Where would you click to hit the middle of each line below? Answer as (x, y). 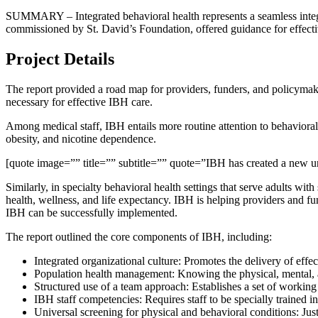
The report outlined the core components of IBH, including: (139, 236)
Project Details (60, 59)
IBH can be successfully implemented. (92, 212)
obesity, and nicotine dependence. (81, 138)
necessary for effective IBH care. (79, 102)
